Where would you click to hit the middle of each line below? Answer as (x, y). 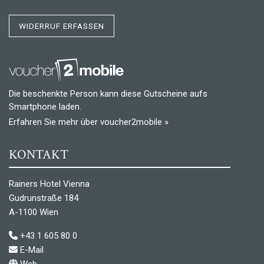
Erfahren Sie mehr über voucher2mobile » (89, 122)
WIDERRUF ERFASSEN (62, 26)
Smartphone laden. (45, 106)
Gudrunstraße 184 (44, 198)
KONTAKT (39, 154)
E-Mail (32, 250)
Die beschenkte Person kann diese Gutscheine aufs (108, 93)
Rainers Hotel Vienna (49, 184)
